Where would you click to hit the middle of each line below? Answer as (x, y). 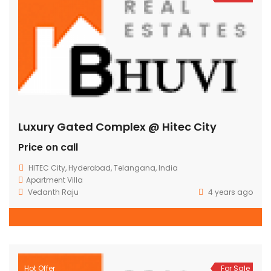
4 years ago (230, 192)
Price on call (48, 147)
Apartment (47, 180)
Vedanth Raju (53, 192)
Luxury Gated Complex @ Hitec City (117, 126)
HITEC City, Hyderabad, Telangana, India (103, 168)
